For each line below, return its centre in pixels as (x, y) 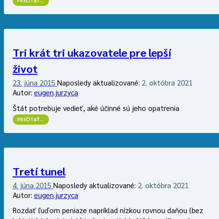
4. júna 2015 (33, 185)
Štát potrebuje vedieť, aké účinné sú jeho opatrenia (96, 108)
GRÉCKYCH (52, 32)
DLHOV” (49, 38)
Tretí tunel (39, 171)
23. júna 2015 (35, 83)
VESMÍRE (49, 25)
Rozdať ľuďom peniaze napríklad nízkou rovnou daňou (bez (108, 210)
